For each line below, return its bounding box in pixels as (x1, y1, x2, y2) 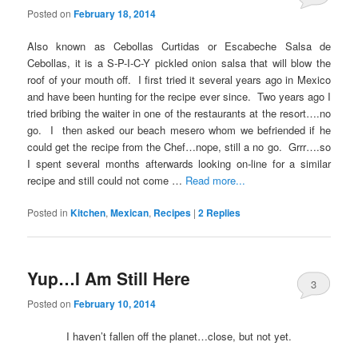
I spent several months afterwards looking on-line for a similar (27, 155, 331, 171)
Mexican (110, 205, 149, 221)
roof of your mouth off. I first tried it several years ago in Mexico (27, 71, 331, 87)
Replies (204, 205, 241, 221)
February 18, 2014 (74, 6, 157, 21)
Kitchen (70, 205, 106, 221)
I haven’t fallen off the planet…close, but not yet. (66, 328, 292, 344)
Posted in (27, 205, 69, 220)
